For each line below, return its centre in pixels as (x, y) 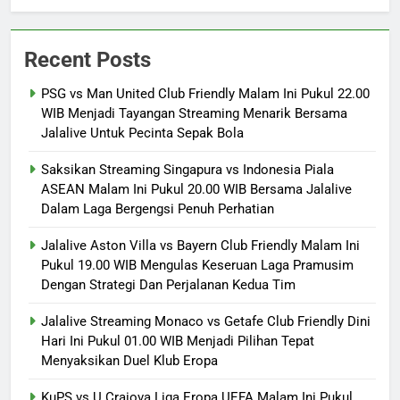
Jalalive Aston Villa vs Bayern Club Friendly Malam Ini (200, 245)
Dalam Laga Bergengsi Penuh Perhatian (158, 208)
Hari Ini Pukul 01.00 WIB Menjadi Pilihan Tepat (178, 341)
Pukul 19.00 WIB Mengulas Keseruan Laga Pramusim (197, 265)
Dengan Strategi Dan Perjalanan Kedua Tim (168, 284)
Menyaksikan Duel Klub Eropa (129, 360)
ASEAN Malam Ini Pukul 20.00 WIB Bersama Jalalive (196, 189)
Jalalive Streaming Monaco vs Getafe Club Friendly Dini (206, 321)
